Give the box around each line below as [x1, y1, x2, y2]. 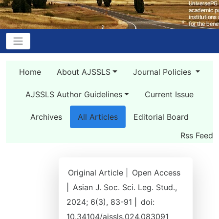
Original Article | [68, 168, 131, 177]
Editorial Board [133, 112, 189, 122]
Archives [30, 112, 62, 122]
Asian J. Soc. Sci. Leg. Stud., [73, 182, 177, 192]
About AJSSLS [56, 67, 110, 77]
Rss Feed [180, 131, 213, 140]
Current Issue [144, 89, 194, 99]
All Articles [78, 112, 118, 122]
